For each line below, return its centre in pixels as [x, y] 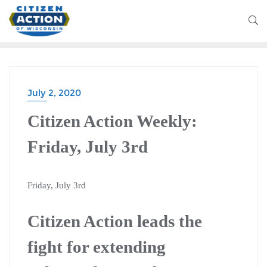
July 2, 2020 [54, 92]
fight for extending [97, 246]
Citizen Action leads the [115, 221]
